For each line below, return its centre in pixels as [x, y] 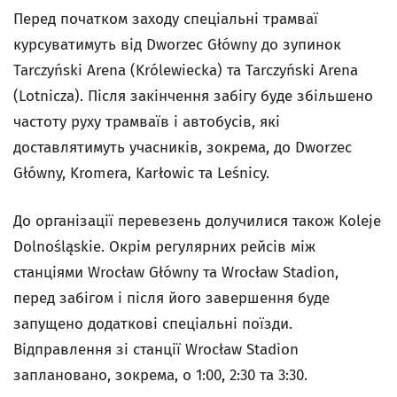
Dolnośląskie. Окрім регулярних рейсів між [164, 247]
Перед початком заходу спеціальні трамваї [166, 19]
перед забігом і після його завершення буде [171, 298]
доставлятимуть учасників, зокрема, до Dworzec [183, 148]
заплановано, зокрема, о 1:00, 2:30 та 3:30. [160, 375]
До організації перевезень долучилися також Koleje [197, 221]
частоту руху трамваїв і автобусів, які [147, 122]
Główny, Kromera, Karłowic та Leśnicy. [141, 173]
